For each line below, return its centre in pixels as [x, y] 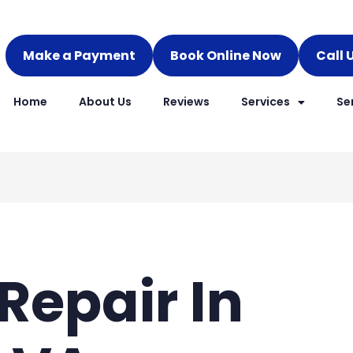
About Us [105, 102]
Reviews [186, 102]
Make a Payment [79, 56]
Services [265, 102]
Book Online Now [225, 56]
